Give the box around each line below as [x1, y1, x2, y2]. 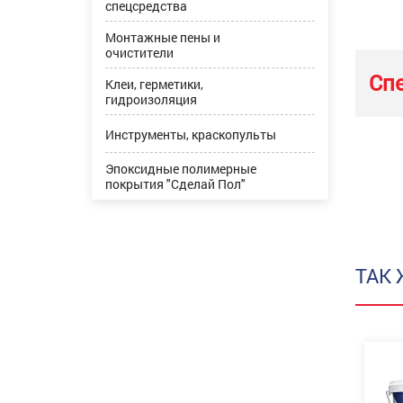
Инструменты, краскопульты [105, 125, 276, 143]
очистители [105, 44, 174, 61]
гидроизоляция [105, 91, 197, 108]
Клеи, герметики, [105, 76, 203, 93]
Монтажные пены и [105, 29, 220, 46]
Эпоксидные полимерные [105, 160, 256, 177]
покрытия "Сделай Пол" [105, 175, 246, 193]
